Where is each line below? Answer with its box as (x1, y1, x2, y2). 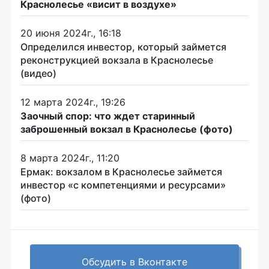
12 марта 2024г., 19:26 (20, 95, 125, 108)
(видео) (20, 67, 56, 79)
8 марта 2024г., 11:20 (20, 151, 119, 164)
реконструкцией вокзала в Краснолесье (20, 53, 213, 66)
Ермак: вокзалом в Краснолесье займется (20, 165, 222, 178)
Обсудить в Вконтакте (82, 255, 187, 268)
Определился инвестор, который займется (20, 40, 226, 53)
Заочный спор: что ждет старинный (20, 109, 195, 122)
